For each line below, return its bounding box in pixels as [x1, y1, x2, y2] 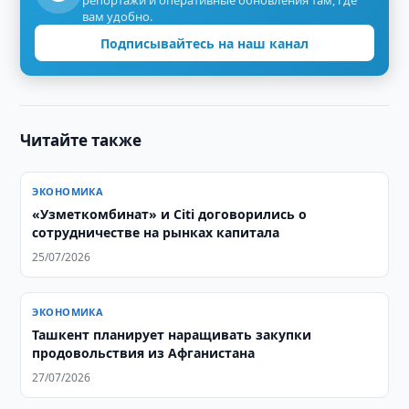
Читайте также [20, 130, 142, 151]
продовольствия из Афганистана [32, 344, 256, 362]
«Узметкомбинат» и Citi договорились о [32, 205, 308, 223]
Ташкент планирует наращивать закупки [32, 326, 312, 343]
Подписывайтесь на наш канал [100, 34, 309, 52]
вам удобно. [82, 8, 153, 25]
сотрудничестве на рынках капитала [32, 224, 280, 241]
